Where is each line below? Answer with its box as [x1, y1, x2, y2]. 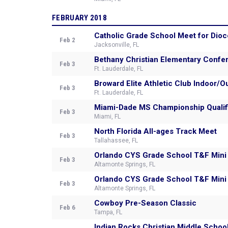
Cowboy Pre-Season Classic [94, 198, 196, 208]
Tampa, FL [94, 209, 122, 216]
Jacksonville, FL [94, 41, 139, 48]
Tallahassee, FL [94, 137, 138, 144]
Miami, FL [94, 113, 121, 120]
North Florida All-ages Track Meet [94, 127, 217, 136]
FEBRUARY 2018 [52, 13, 107, 22]
